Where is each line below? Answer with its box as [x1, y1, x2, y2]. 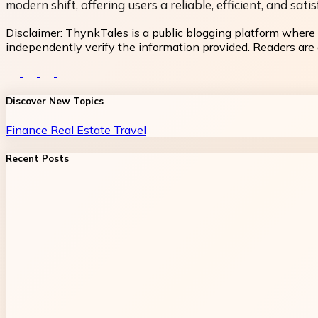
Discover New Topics [6, 95, 104, 107]
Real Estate [50, 122, 114, 137]
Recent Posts [6, 152, 69, 164]
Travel [114, 122, 146, 137]
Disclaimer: [6, 26, 65, 40]
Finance [6, 122, 50, 137]
